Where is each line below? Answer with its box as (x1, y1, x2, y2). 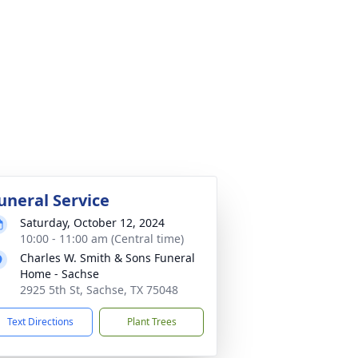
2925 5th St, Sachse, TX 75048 (20, 282, 178, 297)
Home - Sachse (20, 266, 99, 281)
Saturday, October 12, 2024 (20, 215, 165, 230)
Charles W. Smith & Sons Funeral (20, 250, 195, 265)
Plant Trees (126, 315, 177, 328)
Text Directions (7, 315, 74, 328)
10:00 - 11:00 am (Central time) (20, 231, 184, 246)
